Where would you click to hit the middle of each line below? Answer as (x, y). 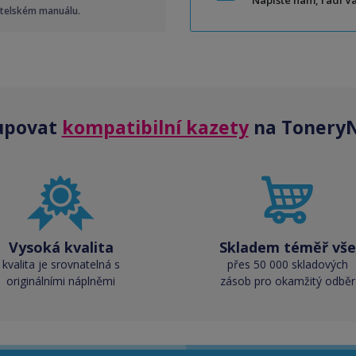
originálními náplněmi (61, 281)
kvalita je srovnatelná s (61, 264)
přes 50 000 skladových (287, 264)
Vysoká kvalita (61, 247)
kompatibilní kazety (155, 127)
